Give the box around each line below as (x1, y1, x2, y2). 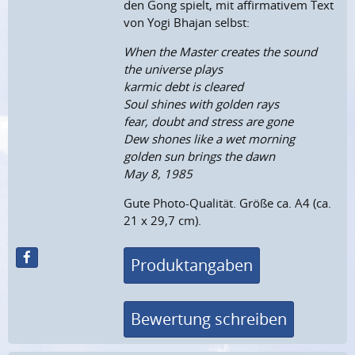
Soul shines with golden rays (124, 96, 280, 113)
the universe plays (124, 61, 223, 78)
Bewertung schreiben (131, 307, 288, 330)
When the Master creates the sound (124, 44, 318, 60)
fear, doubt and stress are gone (124, 113, 294, 130)
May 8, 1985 (124, 166, 193, 182)
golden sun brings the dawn (124, 148, 276, 165)
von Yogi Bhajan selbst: (124, 14, 250, 31)
